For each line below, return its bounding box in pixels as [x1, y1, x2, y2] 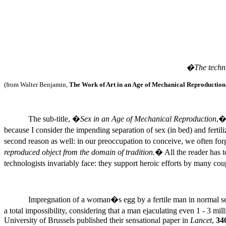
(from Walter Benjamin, [4, 81, 69, 88]
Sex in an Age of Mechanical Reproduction [80, 115, 216, 123]
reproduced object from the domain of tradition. [4, 148, 155, 156]
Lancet [190, 216, 212, 224]
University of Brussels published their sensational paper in [4, 216, 190, 224]
